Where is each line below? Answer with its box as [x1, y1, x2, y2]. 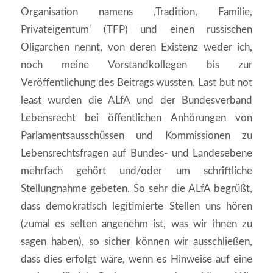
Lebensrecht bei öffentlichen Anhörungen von [20, 112, 253, 123]
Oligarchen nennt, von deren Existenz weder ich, [20, 41, 253, 52]
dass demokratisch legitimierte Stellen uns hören [20, 200, 253, 211]
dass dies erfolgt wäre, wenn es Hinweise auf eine [20, 253, 253, 264]
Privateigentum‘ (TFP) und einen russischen [20, 24, 253, 35]
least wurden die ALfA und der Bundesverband [20, 94, 253, 105]
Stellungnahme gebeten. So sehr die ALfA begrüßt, [20, 183, 253, 194]
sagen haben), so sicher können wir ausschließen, [20, 236, 253, 247]
